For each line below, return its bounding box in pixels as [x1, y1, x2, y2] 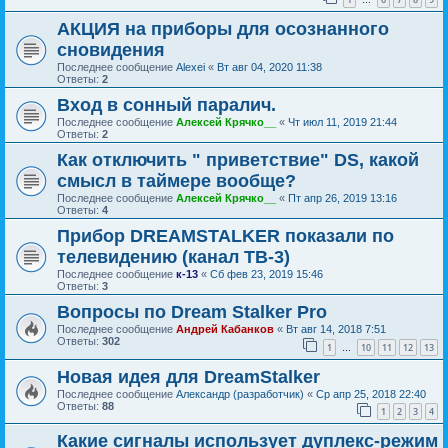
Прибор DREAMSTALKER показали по [57, 225, 394, 246]
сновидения [57, 39, 165, 60]
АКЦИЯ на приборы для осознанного [57, 18, 389, 39]
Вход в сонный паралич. [57, 94, 276, 115]
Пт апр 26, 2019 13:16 [288, 191, 397, 204]
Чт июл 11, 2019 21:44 [288, 115, 397, 128]
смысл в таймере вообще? [57, 170, 296, 191]
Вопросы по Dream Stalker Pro [57, 301, 327, 322]
